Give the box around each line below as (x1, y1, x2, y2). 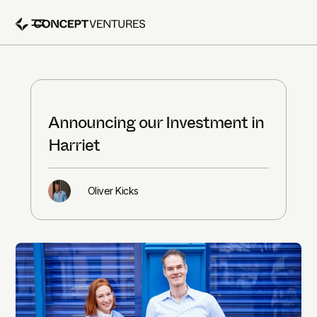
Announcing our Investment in (47, 110, 264, 134)
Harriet (47, 133, 100, 157)
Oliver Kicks (87, 185, 139, 197)
